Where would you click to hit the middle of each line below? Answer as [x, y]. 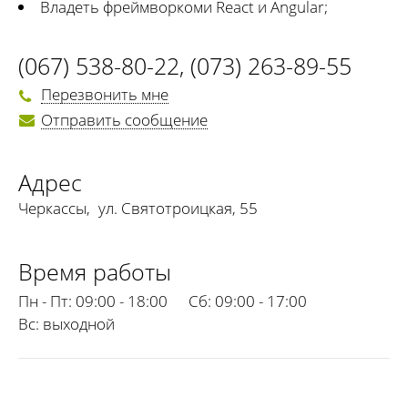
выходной [77, 323]
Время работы [95, 271]
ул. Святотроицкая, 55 [178, 208]
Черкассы [52, 208]
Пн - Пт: [45, 301]
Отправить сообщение [124, 119]
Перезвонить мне [105, 95]
